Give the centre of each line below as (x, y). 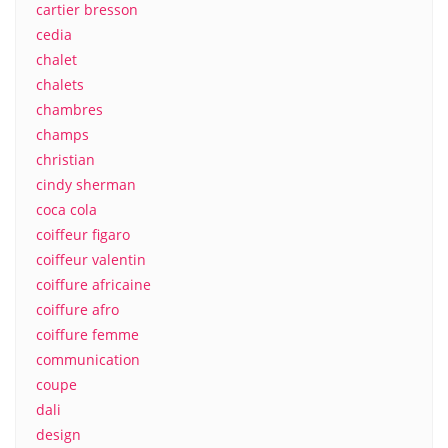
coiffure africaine (93, 284)
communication (88, 359)
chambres (69, 109)
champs (62, 134)
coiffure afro (77, 309)
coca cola (66, 209)
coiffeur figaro (83, 234)
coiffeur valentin (91, 259)
